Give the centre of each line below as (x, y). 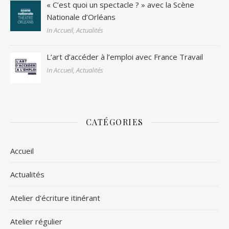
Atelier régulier (36, 222)
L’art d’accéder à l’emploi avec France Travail (125, 56)
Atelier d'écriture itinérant (55, 198)
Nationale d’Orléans (81, 17)
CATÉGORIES (114, 122)
